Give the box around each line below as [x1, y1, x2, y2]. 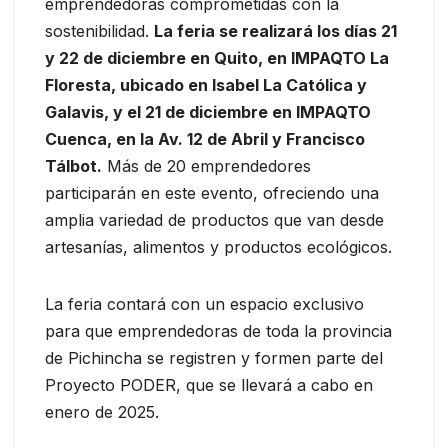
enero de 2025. [45, 401, 159, 422]
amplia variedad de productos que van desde [45, 209, 384, 230]
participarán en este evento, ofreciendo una [45, 182, 379, 203]
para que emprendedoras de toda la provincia [45, 320, 392, 341]
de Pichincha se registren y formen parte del [45, 347, 383, 368]
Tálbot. [45, 155, 102, 176]
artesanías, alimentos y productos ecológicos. [45, 236, 392, 257]
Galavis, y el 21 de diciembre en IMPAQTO [45, 101, 371, 122]
